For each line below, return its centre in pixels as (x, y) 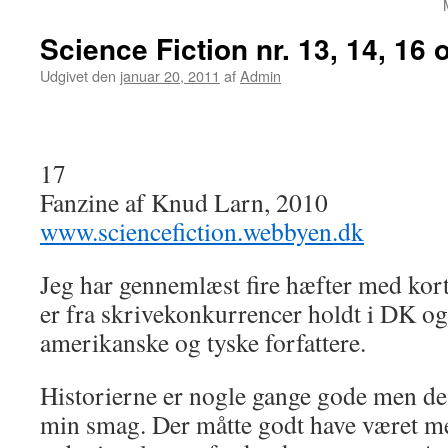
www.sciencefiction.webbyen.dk (202, 231)
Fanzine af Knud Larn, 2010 (184, 202)
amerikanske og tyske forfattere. (203, 342)
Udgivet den (78, 75)
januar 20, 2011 (170, 75)
